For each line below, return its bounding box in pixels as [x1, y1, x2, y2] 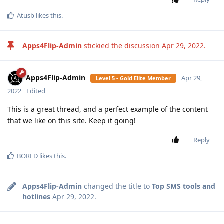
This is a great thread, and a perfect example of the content [7, 104, 208, 114]
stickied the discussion [82, 41, 162, 51]
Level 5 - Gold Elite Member [96, 74, 171, 82]
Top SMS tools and [152, 181, 215, 191]
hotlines [22, 192, 50, 202]
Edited [26, 86, 45, 96]
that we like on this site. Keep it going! [7, 116, 136, 126]
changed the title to [82, 181, 152, 191]
